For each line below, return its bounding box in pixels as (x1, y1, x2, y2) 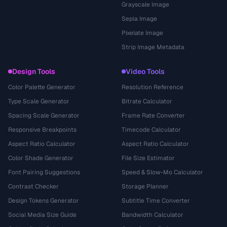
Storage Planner (122, 182, 169, 191)
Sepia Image (122, 15, 157, 23)
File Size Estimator (122, 154, 175, 162)
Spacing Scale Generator (8, 111, 80, 120)
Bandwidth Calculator (122, 211, 183, 219)
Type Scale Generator (8, 97, 69, 105)
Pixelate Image (122, 29, 163, 37)
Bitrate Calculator (122, 97, 172, 105)
